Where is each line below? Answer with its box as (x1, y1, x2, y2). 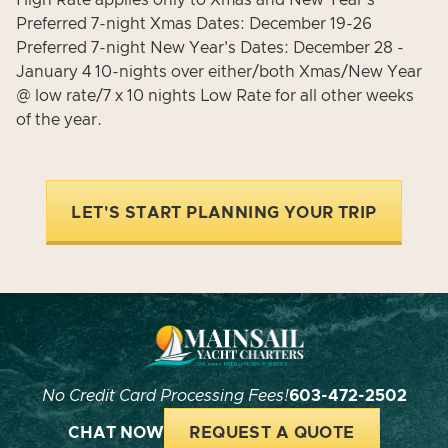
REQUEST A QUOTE (189, 425, 355, 441)
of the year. (16, 112, 102, 128)
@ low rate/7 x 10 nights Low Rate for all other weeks (16, 88, 414, 104)
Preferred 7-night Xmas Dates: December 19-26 (16, 16, 372, 32)
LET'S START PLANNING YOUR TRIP (71, 205, 377, 221)
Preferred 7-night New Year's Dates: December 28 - (16, 40, 404, 56)
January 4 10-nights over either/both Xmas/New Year (16, 64, 422, 80)
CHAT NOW (68, 424, 165, 441)
